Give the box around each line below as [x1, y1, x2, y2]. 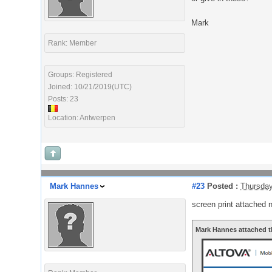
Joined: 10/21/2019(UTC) [48, 83, 132, 91]
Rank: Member [48, 39, 97, 47]
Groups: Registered [48, 70, 112, 79]
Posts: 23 [48, 95, 78, 103]
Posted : [205, 182, 238, 191]
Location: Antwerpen [48, 114, 115, 122]
